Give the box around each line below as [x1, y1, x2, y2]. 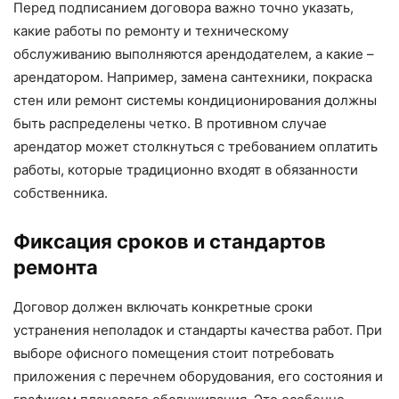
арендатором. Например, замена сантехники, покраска [13, 69, 372, 86]
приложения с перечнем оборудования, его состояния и [13, 368, 383, 386]
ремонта [13, 256, 98, 280]
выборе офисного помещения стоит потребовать [13, 345, 334, 362]
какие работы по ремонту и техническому [13, 22, 289, 40]
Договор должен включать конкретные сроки [13, 298, 313, 316]
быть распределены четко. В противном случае [13, 115, 327, 133]
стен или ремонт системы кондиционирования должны [13, 92, 377, 110]
